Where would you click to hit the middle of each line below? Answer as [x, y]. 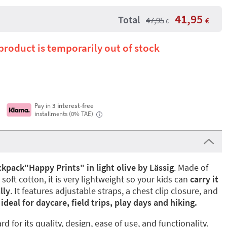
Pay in [44, 105]
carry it [204, 179]
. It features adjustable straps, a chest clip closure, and [114, 191]
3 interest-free [73, 105]
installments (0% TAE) [65, 113]
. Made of [191, 167]
